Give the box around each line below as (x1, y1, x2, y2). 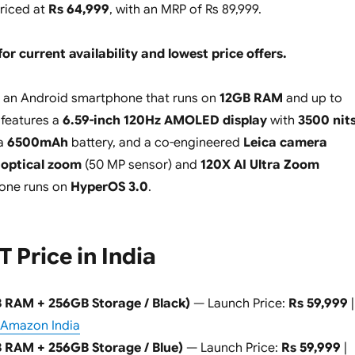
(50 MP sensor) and (81, 157, 200, 174)
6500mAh (6, 135, 68, 151)
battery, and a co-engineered (67, 135, 243, 151)
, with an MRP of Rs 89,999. (109, 2, 261, 18)
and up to (282, 90, 342, 107)
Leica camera (242, 135, 327, 151)
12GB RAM (219, 90, 283, 107)
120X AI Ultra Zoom (200, 157, 319, 174)
